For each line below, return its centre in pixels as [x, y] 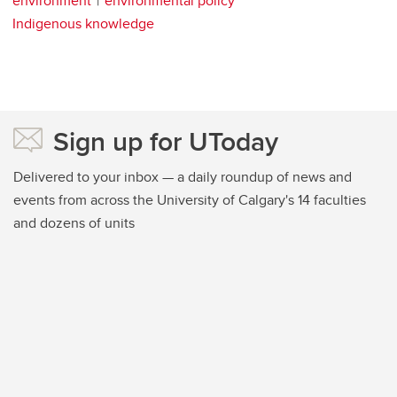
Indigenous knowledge [83, 23]
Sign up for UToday [166, 141]
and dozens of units [74, 222]
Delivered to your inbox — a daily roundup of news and [183, 176]
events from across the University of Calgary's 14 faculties [190, 199]
